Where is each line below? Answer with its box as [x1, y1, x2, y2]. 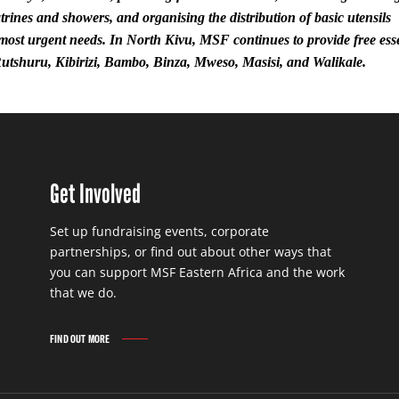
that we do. [50, 283, 117, 301]
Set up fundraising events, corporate [50, 222, 269, 240]
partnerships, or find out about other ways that [50, 242, 331, 260]
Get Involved [50, 176, 141, 210]
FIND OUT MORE [50, 331, 110, 346]
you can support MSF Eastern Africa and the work [50, 263, 345, 281]
